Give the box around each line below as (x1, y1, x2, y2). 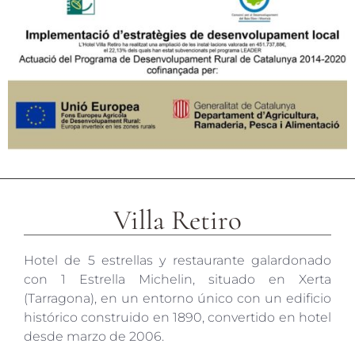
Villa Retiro (113, 203, 242, 237)
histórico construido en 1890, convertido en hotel (24, 309, 331, 325)
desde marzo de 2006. (24, 328, 164, 344)
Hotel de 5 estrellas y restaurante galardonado (24, 252, 331, 268)
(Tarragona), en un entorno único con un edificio (24, 290, 331, 306)
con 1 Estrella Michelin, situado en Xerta (24, 271, 331, 287)
